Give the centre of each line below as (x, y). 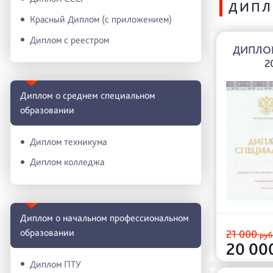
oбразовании (47, 232)
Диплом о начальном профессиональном (105, 218)
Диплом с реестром (69, 40)
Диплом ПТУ (55, 264)
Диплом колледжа (67, 162)
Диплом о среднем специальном (88, 96)
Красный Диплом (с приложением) (101, 19)
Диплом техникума (68, 141)
